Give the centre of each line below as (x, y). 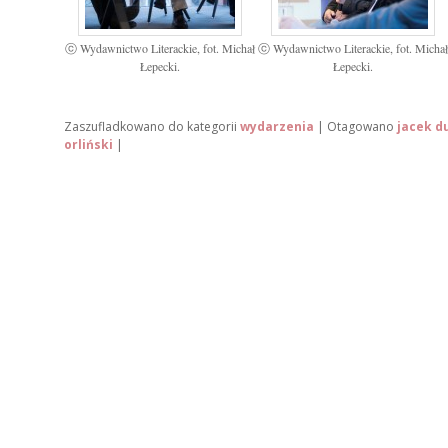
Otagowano (360, 126)
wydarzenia (277, 126)
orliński (88, 144)
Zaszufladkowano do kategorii (150, 126)
